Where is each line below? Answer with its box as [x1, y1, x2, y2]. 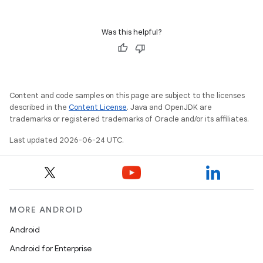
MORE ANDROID [9, 204, 83, 215]
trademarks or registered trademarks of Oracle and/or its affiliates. [9, 114, 249, 124]
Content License [69, 102, 127, 112]
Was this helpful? [101, 27, 162, 37]
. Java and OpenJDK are [127, 102, 212, 112]
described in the [9, 102, 69, 112]
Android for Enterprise [9, 243, 92, 254]
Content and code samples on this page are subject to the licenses [9, 90, 245, 100]
